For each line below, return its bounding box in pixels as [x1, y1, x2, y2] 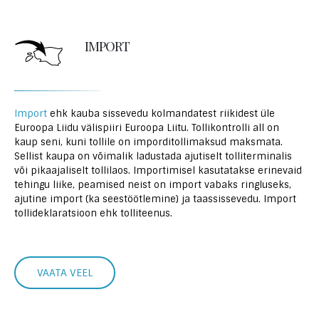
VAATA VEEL [37, 266, 93, 279]
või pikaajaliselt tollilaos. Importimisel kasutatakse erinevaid [14, 164, 302, 177]
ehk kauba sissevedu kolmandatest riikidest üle [47, 108, 275, 120]
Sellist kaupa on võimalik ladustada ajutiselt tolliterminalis [14, 150, 292, 162]
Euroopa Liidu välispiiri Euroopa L [14, 122, 172, 134]
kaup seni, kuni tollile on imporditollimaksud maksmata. [14, 136, 283, 148]
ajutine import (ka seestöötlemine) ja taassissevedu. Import [14, 193, 296, 205]
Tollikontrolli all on [192, 122, 279, 134]
